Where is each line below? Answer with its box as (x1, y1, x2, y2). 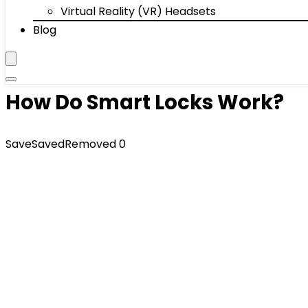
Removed (65, 136, 116, 152)
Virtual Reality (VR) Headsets (60, 3, 216, 19)
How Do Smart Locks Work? (5, 89, 284, 116)
